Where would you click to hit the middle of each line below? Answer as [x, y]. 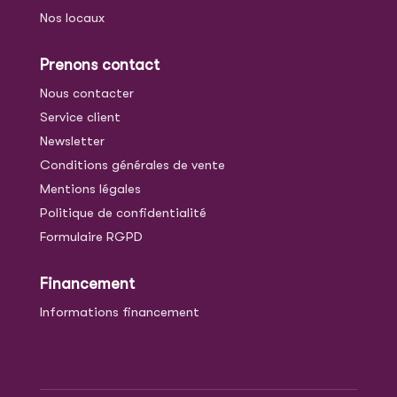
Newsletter [72, 141]
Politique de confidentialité [123, 213]
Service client [80, 117]
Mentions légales [90, 189]
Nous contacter [86, 93]
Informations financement [119, 312]
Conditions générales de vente [132, 165]
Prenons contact [99, 65]
